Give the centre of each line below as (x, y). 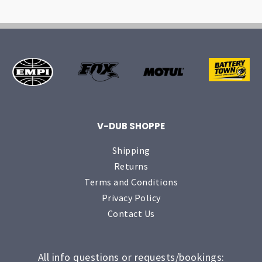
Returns (131, 166)
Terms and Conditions (131, 182)
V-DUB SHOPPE (131, 126)
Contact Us (131, 214)
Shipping (131, 151)
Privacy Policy (131, 198)
